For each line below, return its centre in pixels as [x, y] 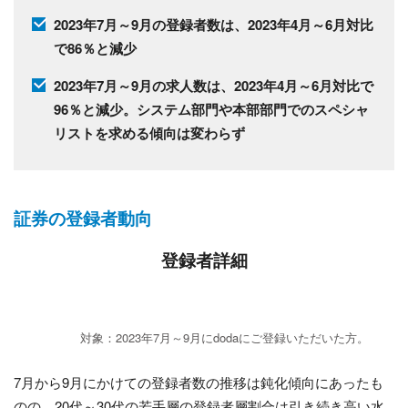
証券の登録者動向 [83, 218]
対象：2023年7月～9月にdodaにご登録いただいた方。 [224, 337]
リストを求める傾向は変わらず [149, 133]
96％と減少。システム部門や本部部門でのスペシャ [211, 110]
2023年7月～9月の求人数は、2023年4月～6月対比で [213, 86]
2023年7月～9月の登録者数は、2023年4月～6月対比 [213, 25]
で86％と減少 [95, 49]
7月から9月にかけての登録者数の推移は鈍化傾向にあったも [199, 382]
